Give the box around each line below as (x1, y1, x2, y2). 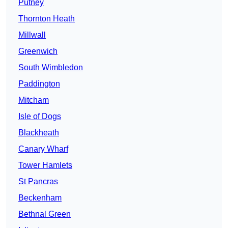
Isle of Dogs (18, 112, 61, 121)
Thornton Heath (18, 14, 75, 23)
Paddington (18, 79, 60, 89)
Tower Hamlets (18, 161, 72, 170)
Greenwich (18, 47, 58, 56)
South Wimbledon (18, 63, 83, 72)
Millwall (18, 31, 46, 40)
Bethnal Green (18, 210, 71, 219)
